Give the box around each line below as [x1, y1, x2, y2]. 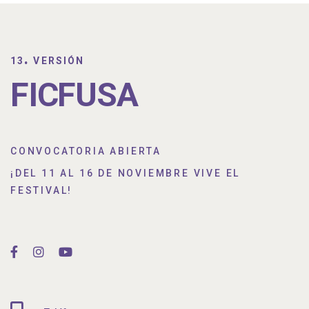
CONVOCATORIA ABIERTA [10, 146, 161, 157]
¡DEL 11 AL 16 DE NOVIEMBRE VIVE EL [10, 168, 241, 179]
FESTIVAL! [10, 185, 73, 197]
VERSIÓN [30, 55, 85, 67]
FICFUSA [10, 75, 138, 115]
